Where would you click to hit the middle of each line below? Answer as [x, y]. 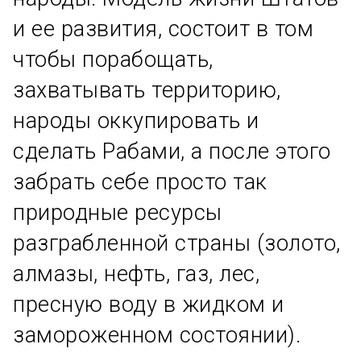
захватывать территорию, [147, 91]
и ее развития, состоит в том [163, 29]
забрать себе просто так [140, 183]
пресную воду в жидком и [149, 305]
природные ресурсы [118, 213]
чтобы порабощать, [113, 60]
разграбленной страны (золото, [177, 244]
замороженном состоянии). [157, 336]
